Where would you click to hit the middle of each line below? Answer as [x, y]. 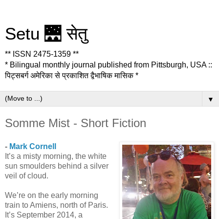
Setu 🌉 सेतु [46, 34]
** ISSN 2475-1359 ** [42, 54]
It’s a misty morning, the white [56, 156]
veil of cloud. [27, 175]
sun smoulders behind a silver [57, 166]
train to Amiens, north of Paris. [56, 205]
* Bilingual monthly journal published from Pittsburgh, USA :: [109, 65]
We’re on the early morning [52, 195]
